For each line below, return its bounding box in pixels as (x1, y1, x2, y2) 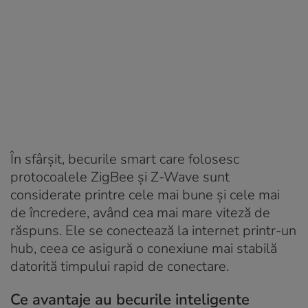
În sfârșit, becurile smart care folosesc (10, 149, 239, 168)
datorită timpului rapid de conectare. (10, 256, 229, 276)
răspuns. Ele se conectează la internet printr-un (10, 221, 296, 240)
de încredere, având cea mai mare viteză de (10, 203, 270, 222)
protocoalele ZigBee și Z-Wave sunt (10, 167, 230, 186)
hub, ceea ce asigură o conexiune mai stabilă (10, 239, 277, 258)
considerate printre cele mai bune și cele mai (10, 185, 280, 204)
